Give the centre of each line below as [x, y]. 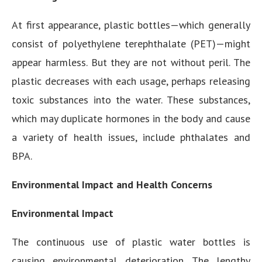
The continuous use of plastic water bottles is [131, 242]
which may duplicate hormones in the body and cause [131, 118]
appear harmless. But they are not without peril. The [131, 62]
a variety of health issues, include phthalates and [131, 137]
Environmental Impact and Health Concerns [112, 185]
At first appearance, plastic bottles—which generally [131, 25]
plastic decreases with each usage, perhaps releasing [131, 81]
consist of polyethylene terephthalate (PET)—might [131, 44]
